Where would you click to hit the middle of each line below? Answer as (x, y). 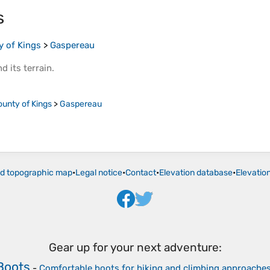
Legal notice (99, 173)
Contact (141, 173)
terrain (38, 68)
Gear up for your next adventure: (135, 248)
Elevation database (196, 173)
